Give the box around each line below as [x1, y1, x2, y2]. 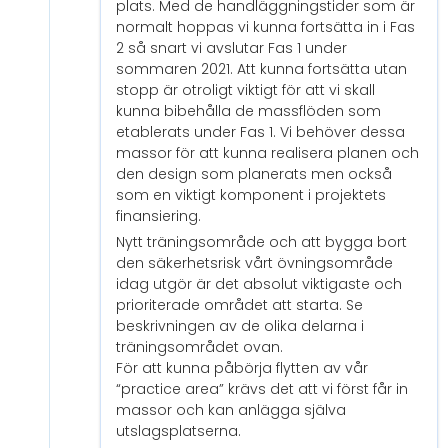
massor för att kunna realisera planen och [116, 143, 419, 164]
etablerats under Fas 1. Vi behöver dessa [116, 122, 405, 143]
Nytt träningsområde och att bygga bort [116, 232, 407, 253]
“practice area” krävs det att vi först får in [116, 379, 408, 400]
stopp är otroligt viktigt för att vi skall [116, 80, 375, 101]
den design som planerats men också [116, 164, 392, 185]
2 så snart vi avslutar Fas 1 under [116, 38, 347, 59]
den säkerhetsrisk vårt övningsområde [116, 253, 393, 274]
